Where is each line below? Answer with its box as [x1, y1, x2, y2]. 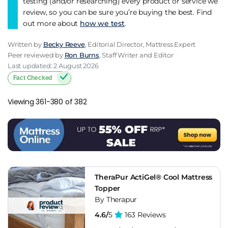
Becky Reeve [43, 40, 85, 48]
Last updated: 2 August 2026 [8, 61, 99, 70]
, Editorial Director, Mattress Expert [84, 40, 196, 48]
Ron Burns [64, 50, 99, 59]
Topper [95, 184, 121, 193]
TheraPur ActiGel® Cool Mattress [95, 173, 213, 182]
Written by [8, 40, 43, 48]
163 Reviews [123, 210, 166, 220]
